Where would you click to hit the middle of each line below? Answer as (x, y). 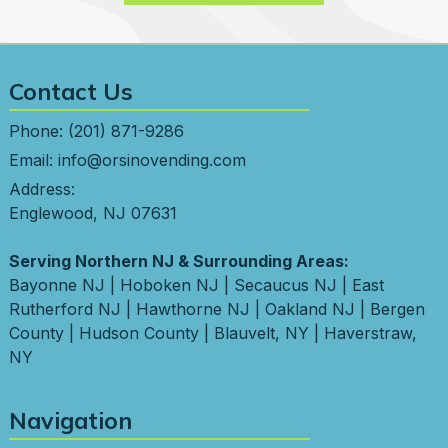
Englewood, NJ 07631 (92, 213)
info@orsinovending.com (151, 160)
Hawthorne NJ (192, 309)
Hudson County (138, 333)
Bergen (397, 309)
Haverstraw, (370, 333)
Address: (41, 189)
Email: (33, 160)
